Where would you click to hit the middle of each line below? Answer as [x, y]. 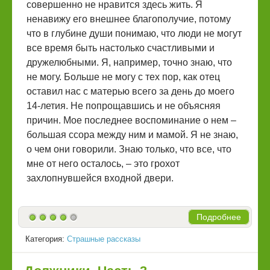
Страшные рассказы [104, 239]
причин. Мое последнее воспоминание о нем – [131, 121]
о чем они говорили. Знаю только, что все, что [129, 149]
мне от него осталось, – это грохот [103, 164]
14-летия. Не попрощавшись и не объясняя [124, 106]
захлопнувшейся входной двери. [100, 178]
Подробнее [219, 217]
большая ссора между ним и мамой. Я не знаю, [132, 135]
